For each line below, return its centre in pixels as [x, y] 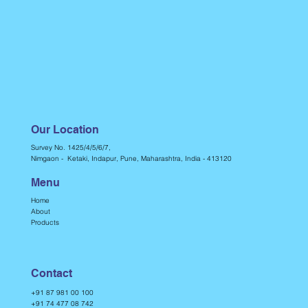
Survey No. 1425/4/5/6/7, [71, 147]
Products [45, 222]
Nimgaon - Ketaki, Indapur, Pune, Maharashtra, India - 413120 [131, 158]
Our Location [65, 129]
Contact [51, 273]
